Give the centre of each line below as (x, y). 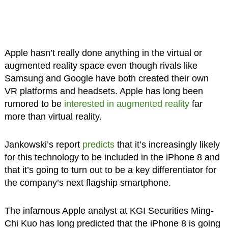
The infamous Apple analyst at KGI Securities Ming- (109, 211)
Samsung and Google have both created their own (106, 79)
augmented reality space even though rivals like (101, 66)
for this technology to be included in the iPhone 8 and (112, 158)
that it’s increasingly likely (167, 145)
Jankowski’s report (43, 145)
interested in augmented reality (126, 104)
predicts (98, 145)
